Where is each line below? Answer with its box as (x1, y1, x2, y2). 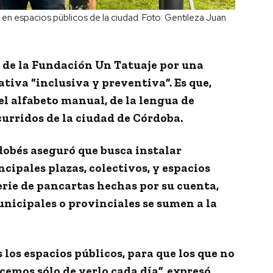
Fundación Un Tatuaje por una (32, 58, 204, 73)
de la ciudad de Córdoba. (44, 111, 183, 126)
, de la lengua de (105, 93, 194, 108)
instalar (135, 143, 182, 158)
